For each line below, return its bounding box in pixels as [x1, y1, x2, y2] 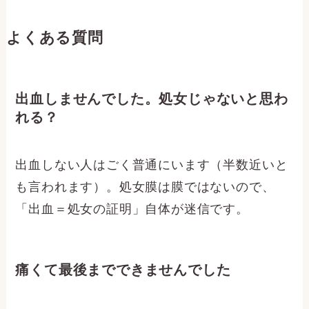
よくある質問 [6, 30, 103, 47]
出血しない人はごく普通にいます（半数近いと [15, 157, 288, 172]
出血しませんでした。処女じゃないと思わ [15, 90, 288, 106]
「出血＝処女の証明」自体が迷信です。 [15, 201, 249, 216]
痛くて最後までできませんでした [15, 262, 231, 278]
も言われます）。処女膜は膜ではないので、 [15, 179, 275, 194]
